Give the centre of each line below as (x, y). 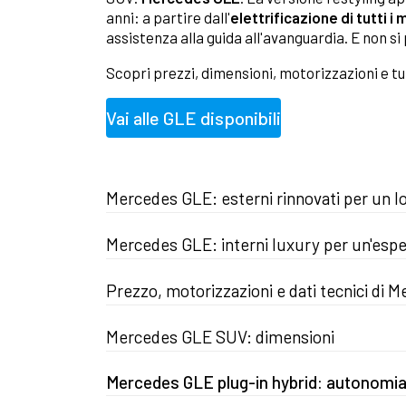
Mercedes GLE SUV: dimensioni (220, 337)
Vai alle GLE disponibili (193, 118)
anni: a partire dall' (168, 18)
